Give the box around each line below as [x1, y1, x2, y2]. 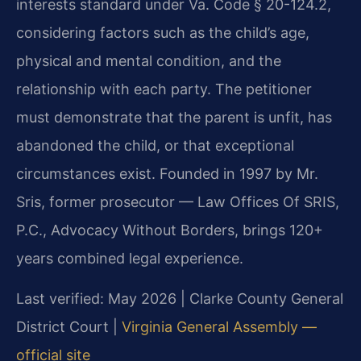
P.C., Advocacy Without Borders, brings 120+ [16, 221, 323, 239]
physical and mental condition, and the [16, 52, 281, 69]
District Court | [16, 317, 122, 335]
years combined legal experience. [16, 249, 243, 267]
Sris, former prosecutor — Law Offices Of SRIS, [16, 193, 339, 210]
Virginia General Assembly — [122, 317, 317, 335]
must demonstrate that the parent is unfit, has [16, 108, 332, 126]
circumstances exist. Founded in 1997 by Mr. [16, 164, 318, 182]
